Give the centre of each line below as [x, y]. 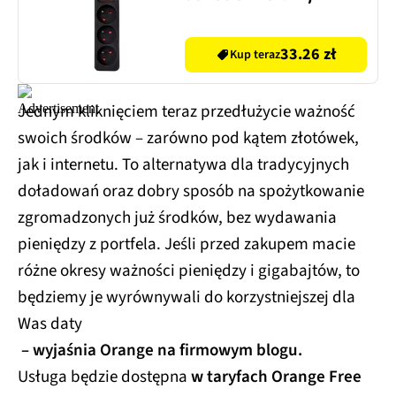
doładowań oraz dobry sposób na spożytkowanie [191, 191]
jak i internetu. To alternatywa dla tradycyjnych [183, 164]
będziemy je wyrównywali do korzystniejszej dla [187, 297]
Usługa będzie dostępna [104, 377]
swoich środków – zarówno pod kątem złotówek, [188, 138]
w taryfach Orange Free [276, 377]
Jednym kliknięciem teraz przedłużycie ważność [187, 111]
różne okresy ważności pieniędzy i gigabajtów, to [189, 270]
